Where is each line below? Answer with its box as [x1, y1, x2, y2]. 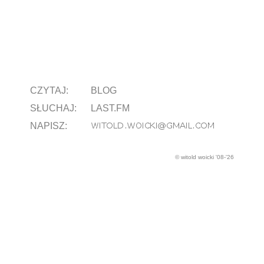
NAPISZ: [30, 121, 67, 131]
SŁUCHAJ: [30, 103, 77, 113]
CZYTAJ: [30, 85, 68, 95]
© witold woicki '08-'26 [175, 154, 234, 160]
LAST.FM [91, 103, 130, 113]
